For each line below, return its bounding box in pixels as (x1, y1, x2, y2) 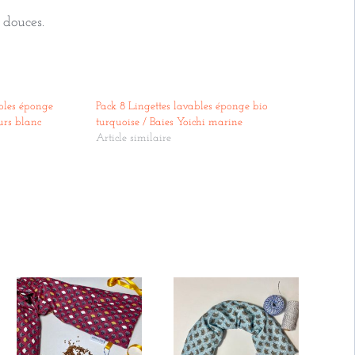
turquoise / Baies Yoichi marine (96, 116, 243, 129)
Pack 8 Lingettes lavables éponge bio (96, 101, 269, 113)
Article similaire (96, 132, 172, 145)
